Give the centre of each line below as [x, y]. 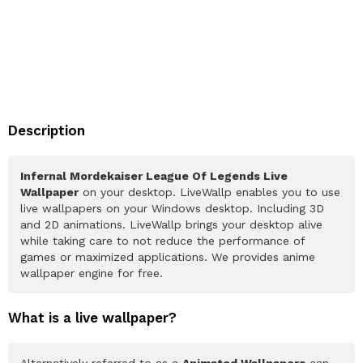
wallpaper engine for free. [92, 273]
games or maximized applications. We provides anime [168, 256]
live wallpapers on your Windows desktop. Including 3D [172, 208]
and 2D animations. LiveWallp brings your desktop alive [171, 224]
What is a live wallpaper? [92, 317]
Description [47, 130]
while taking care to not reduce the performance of [163, 240]
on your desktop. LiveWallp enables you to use [209, 192]
